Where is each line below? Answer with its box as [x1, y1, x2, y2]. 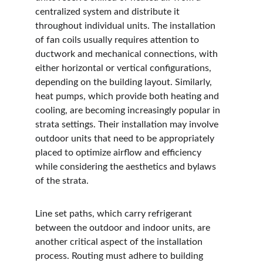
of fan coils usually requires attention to [35, 35, 201, 45]
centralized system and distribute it [35, 7, 182, 16]
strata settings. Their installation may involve [35, 120, 221, 129]
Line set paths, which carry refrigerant [35, 209, 194, 218]
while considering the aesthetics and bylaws [35, 162, 218, 171]
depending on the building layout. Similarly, [35, 77, 214, 87]
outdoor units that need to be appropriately [35, 134, 217, 143]
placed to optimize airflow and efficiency [35, 148, 204, 157]
